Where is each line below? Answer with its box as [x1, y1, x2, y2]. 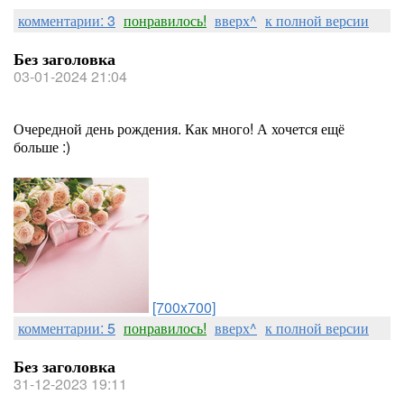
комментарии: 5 [18, 317, 115, 338]
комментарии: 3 [18, 10, 115, 31]
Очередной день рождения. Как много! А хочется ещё [14, 118, 344, 139]
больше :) [14, 136, 70, 157]
